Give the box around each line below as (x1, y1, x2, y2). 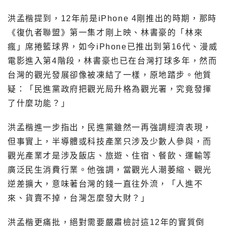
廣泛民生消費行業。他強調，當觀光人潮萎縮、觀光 (8, 165, 212, 174)
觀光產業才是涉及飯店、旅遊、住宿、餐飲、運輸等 (8, 151, 212, 160)
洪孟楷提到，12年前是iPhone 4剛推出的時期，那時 (8, 14, 217, 23)
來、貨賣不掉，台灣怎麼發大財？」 (8, 193, 150, 202)
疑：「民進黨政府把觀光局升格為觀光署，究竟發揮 (8, 84, 212, 93)
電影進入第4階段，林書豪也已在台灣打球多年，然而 (8, 56, 217, 65)
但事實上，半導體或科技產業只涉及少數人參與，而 (8, 137, 212, 146)
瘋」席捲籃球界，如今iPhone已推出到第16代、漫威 (8, 42, 218, 51)
